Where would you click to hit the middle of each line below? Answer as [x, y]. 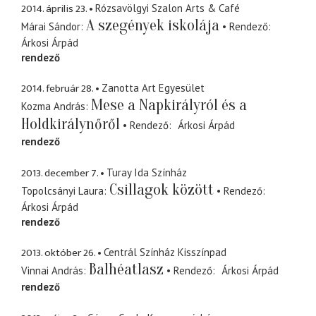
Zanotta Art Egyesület [153, 88]
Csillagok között [162, 189]
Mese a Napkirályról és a [169, 105]
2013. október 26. [58, 253]
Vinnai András [52, 271]
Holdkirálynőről [71, 124]
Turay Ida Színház [147, 172]
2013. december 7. [60, 173]
